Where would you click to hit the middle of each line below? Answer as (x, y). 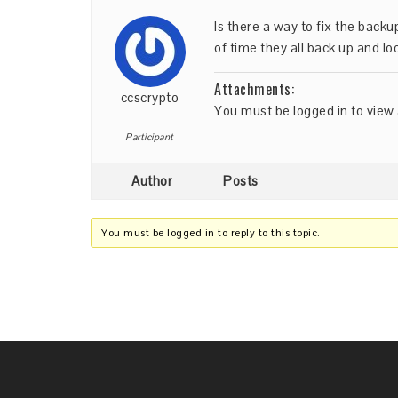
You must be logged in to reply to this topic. (211, 233)
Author (152, 181)
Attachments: (254, 89)
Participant (150, 137)
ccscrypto (150, 97)
